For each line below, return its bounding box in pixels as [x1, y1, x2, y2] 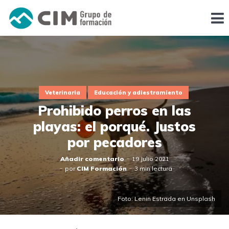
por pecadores [67, 134, 162, 151]
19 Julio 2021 [131, 155, 169, 163]
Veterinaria [45, 88, 80, 96]
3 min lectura [134, 165, 172, 173]
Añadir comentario [60, 155, 124, 163]
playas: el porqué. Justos [33, 118, 196, 135]
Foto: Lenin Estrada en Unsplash [118, 195, 215, 202]
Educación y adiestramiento [94, 88, 182, 96]
